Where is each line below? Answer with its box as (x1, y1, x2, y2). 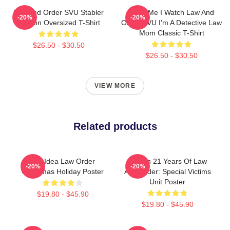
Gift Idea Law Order (30, 157, 95, 165)
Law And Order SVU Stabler (13, 8, 104, 16)
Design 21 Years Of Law (128, 157, 207, 165)
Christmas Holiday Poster (22, 167, 104, 176)
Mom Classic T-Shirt (139, 28, 204, 37)
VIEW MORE (94, 82, 136, 89)
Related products (73, 120, 157, 132)
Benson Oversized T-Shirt (17, 18, 100, 27)
